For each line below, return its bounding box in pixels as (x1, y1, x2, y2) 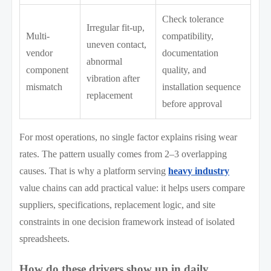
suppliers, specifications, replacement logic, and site (19, 199, 216, 210)
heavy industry (168, 165, 230, 176)
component (26, 64, 69, 75)
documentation (162, 47, 219, 58)
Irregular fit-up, (87, 22, 145, 33)
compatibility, (162, 30, 214, 41)
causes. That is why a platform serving (19, 165, 169, 176)
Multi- (26, 30, 50, 41)
